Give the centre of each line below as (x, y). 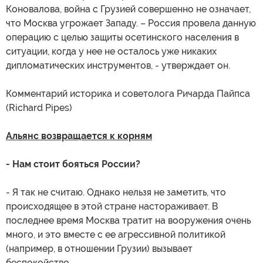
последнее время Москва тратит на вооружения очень (128, 221)
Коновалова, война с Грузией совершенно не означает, (128, 9)
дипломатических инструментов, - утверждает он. (118, 66)
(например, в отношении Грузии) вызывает (99, 249)
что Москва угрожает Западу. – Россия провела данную (131, 23)
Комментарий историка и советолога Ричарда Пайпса (128, 94)
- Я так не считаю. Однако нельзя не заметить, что (116, 193)
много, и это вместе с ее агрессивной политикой (116, 235)
